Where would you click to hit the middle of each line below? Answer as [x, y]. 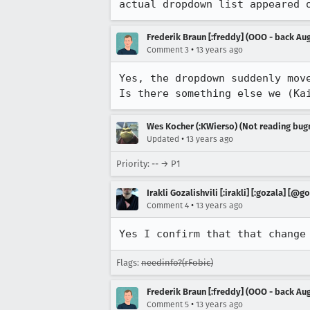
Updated [163, 139]
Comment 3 [168, 50]
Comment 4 [168, 206]
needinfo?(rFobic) [177, 263]
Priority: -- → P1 [148, 164]
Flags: [129, 263]
